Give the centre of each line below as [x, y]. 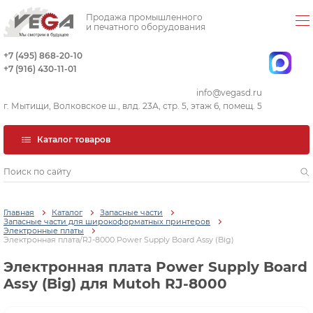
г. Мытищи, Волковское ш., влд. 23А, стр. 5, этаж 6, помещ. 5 [133, 106]
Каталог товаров [74, 139]
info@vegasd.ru [229, 93]
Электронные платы [44, 231]
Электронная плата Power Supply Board [155, 267]
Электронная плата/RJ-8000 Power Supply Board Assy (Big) [119, 240]
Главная [19, 213]
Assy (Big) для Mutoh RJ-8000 [115, 284]
